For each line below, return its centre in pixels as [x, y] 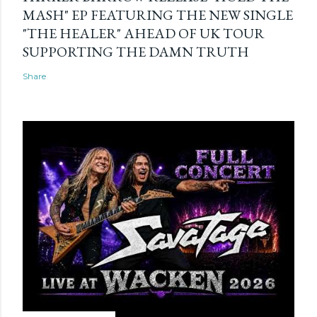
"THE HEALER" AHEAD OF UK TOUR [144, 33]
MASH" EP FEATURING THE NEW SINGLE [158, 15]
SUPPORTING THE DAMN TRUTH [136, 51]
